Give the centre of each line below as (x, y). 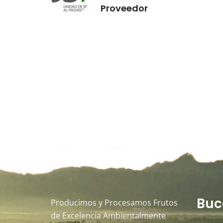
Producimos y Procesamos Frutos (114, 203)
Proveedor (124, 8)
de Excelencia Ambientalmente (108, 216)
